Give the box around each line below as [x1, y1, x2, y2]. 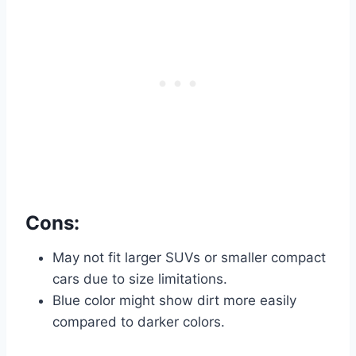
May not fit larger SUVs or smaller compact [52, 249, 326, 265]
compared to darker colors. [52, 313, 225, 330]
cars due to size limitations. [52, 270, 227, 287]
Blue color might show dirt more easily [52, 292, 296, 308]
